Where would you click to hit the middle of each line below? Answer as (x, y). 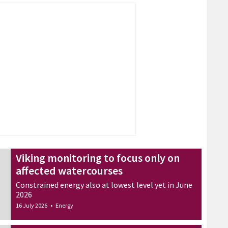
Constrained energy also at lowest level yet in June (104, 184)
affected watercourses (69, 170)
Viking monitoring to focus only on (98, 158)
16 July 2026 (32, 205)
